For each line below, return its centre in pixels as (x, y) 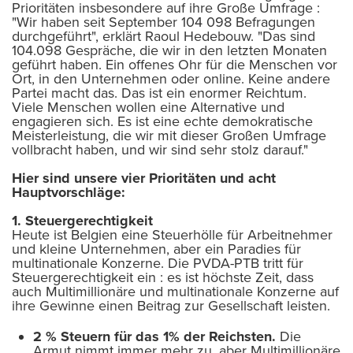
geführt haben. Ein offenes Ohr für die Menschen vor (175, 64)
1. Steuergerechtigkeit (82, 220)
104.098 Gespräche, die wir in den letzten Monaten (169, 50)
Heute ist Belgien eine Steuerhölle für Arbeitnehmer (172, 234)
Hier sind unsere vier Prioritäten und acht (144, 178)
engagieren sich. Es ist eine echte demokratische (162, 121)
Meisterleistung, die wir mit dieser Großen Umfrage (169, 135)
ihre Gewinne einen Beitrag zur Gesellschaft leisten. (171, 305)
